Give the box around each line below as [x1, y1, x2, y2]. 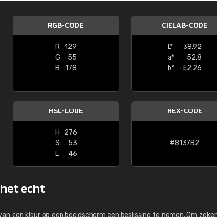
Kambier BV [121, 2, 161, 10]
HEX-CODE [167, 106, 202, 115]
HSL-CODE [48, 106, 83, 115]
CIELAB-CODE [161, 20, 208, 30]
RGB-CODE [48, 20, 84, 30]
